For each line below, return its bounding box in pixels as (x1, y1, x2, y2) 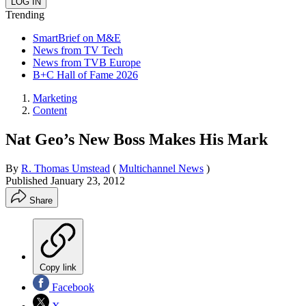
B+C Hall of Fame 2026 (33, 68, 138, 81)
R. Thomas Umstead (21, 162, 110, 174)
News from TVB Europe (33, 56, 141, 68)
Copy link (40, 262, 76, 273)
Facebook (49, 281, 94, 293)
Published (5, 174, 51, 186)
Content (33, 104, 67, 116)
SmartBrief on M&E (33, 31, 121, 44)
